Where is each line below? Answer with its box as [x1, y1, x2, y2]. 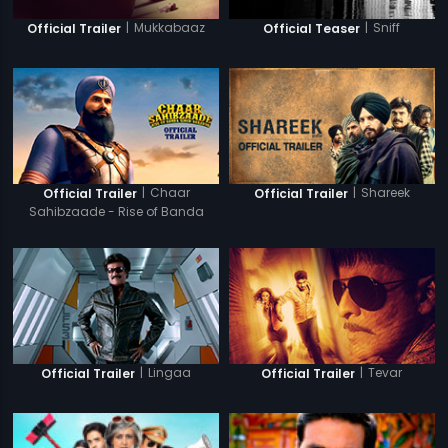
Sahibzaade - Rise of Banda [28, 202, 204, 220]
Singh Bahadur [69, 220, 164, 238]
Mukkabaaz [134, 19, 206, 37]
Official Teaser [263, 19, 361, 37]
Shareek [360, 184, 410, 201]
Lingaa [148, 364, 192, 382]
